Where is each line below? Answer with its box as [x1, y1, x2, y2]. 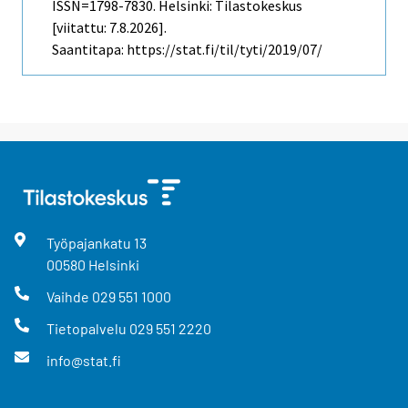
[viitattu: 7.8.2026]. [52, 17, 167, 36]
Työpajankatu [46, 233, 134, 251]
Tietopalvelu [46, 320, 129, 338]
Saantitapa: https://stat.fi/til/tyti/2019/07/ [52, 39, 322, 58]
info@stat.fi [46, 352, 121, 370]
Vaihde [46, 288, 92, 306]
